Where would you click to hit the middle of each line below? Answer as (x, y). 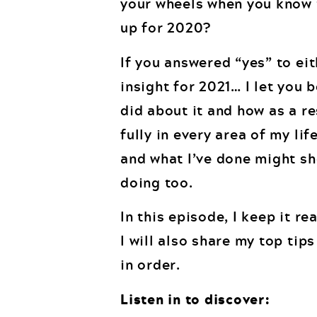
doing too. (157, 182)
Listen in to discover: (195, 299)
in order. (150, 265)
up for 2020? (166, 28)
